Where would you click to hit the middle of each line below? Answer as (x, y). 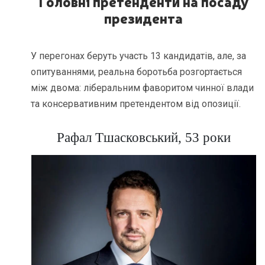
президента (144, 18)
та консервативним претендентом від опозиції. (136, 104)
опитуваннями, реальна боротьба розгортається (137, 72)
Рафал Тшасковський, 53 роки (143, 137)
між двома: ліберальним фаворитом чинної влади (143, 88)
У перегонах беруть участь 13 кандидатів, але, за (139, 56)
